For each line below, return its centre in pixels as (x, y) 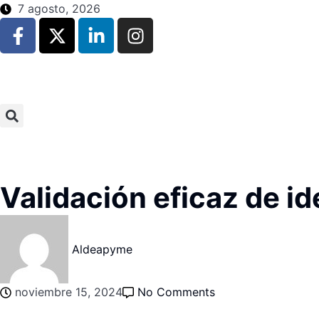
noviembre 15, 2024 (69, 292)
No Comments (176, 292)
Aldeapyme (102, 249)
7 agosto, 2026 (59, 9)
